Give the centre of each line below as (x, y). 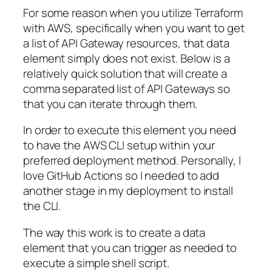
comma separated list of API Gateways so (127, 88)
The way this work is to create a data (114, 232)
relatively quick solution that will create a (125, 73)
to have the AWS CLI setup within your (119, 145)
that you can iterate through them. (110, 104)
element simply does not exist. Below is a (127, 58)
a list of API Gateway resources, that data (126, 43)
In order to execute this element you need (130, 130)
